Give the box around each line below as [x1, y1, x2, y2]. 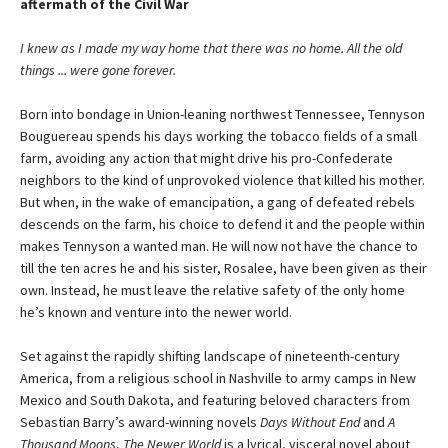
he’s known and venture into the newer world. [20, 303, 292, 322]
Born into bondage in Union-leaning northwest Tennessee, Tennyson [20, 105, 425, 124]
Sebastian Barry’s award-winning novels [20, 413, 260, 432]
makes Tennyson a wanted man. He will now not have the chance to [20, 237, 418, 256]
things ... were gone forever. [20, 61, 176, 80]
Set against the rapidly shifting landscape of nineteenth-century [20, 347, 400, 366]
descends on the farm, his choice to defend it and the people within [20, 215, 425, 234]
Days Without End [260, 413, 360, 432]
